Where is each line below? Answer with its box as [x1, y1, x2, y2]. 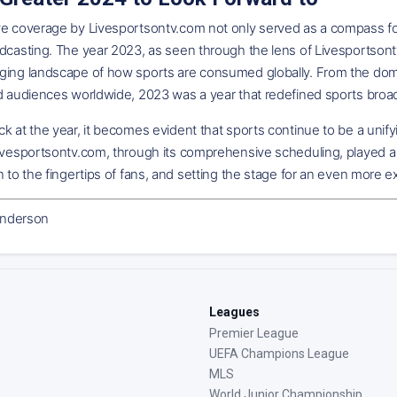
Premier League [209, 325, 299, 340]
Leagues [209, 304, 260, 319]
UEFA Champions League [209, 346, 349, 361]
